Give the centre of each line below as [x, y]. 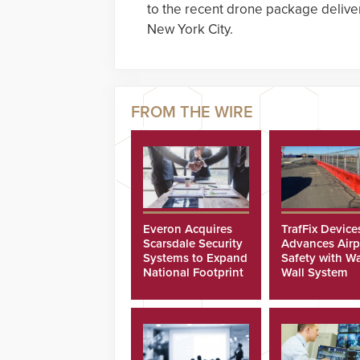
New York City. [190, 29]
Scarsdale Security [193, 243]
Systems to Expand [195, 258]
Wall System [314, 272]
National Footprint [193, 272]
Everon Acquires [188, 229]
